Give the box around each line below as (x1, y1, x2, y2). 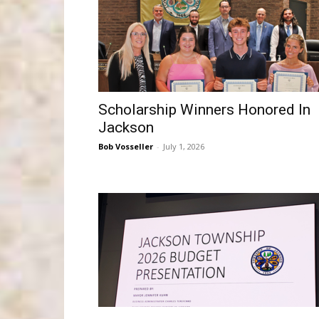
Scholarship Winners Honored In (98, 101, 310, 118)
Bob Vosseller (98, 141, 153, 152)
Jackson (98, 119, 154, 136)
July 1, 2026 (163, 141, 204, 152)
